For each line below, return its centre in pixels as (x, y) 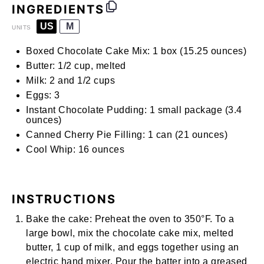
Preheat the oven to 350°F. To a (164, 219)
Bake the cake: (60, 219)
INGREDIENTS (58, 9)
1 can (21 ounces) (186, 135)
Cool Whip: (51, 149)
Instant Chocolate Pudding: (86, 110)
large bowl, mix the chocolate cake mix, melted (130, 233)
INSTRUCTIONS (64, 199)
